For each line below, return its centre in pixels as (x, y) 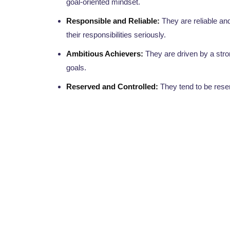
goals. (76, 68)
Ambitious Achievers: (105, 54)
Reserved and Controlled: (112, 87)
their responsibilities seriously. (116, 35)
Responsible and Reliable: (113, 21)
